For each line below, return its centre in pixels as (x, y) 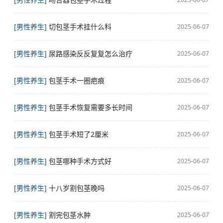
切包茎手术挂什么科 (80, 27)
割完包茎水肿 (70, 215)
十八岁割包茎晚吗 (77, 188)
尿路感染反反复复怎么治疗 (91, 54)
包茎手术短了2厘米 (79, 134)
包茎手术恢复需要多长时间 (91, 107)
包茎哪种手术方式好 (80, 161)
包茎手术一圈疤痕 (77, 80)
